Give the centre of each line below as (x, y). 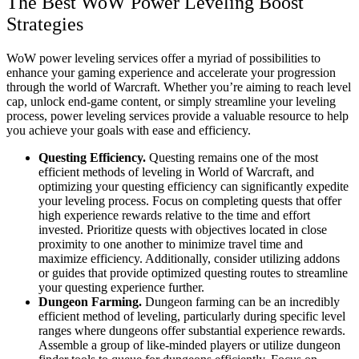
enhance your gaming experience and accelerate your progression (171, 72)
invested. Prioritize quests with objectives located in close (183, 229)
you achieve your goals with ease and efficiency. (129, 130)
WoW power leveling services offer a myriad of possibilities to (163, 58)
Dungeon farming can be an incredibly (241, 301)
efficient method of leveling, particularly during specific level (192, 316)
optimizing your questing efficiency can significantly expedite (194, 186)
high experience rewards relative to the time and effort (174, 215)
